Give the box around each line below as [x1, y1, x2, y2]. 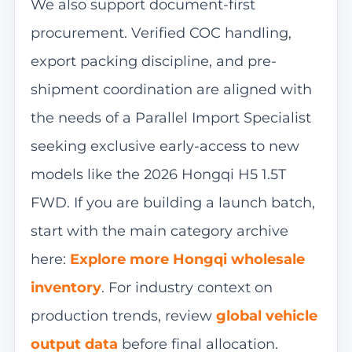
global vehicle [215, 306, 317, 324]
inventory [30, 278, 101, 296]
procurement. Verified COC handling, [30, 24, 291, 42]
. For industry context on [101, 278, 273, 296]
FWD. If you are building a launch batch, [30, 193, 315, 211]
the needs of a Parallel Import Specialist [30, 108, 311, 126]
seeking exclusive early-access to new [30, 137, 299, 155]
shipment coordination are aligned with [30, 80, 312, 98]
